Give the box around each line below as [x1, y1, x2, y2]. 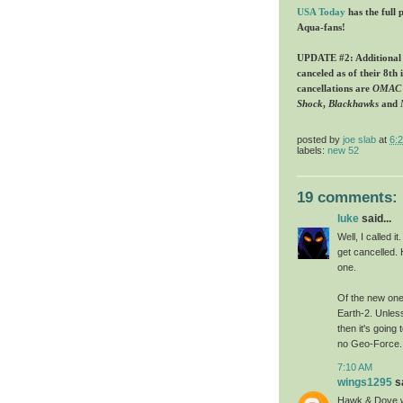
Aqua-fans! [297, 21, 345, 32]
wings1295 [337, 375, 392, 389]
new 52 [327, 145, 359, 157]
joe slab [343, 134, 376, 146]
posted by [297, 134, 343, 146]
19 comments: [297, 189, 398, 207]
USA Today [297, 5, 345, 17]
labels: [297, 145, 327, 157]
